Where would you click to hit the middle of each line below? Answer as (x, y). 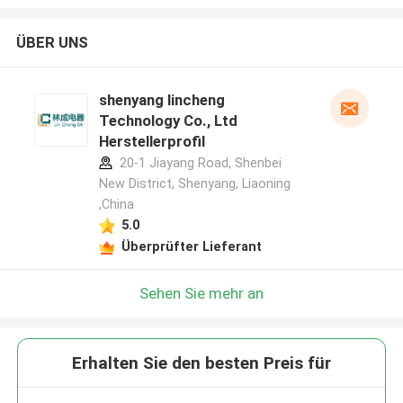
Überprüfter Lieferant (191, 246)
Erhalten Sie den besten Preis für (201, 363)
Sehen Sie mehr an (201, 293)
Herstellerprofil (152, 142)
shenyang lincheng (161, 100)
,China (116, 205)
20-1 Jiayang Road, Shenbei (198, 163)
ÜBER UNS (52, 43)
